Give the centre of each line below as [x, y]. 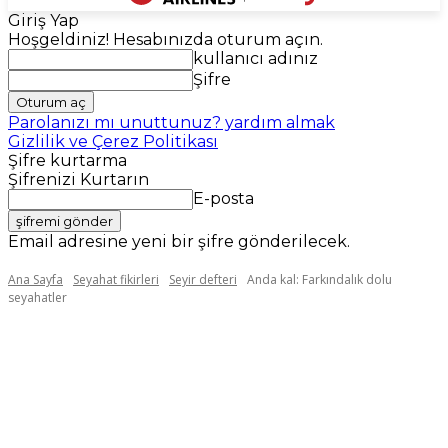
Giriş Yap [43, 20]
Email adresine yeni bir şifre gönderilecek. [179, 241]
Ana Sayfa [35, 279]
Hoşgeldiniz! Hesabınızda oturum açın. [165, 39]
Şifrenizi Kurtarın [78, 179]
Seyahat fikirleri [116, 279]
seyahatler [37, 297]
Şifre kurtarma [67, 160]
